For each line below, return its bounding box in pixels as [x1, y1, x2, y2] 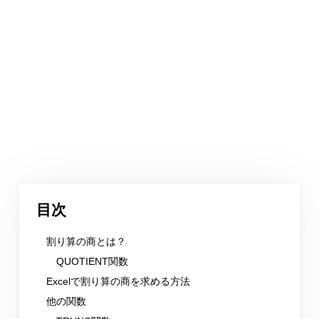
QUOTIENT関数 [56, 256, 128, 268]
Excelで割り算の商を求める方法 [46, 275, 190, 287]
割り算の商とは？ [46, 236, 126, 248]
